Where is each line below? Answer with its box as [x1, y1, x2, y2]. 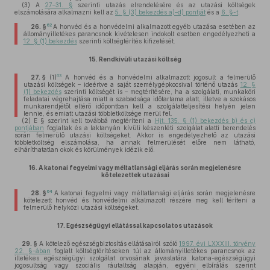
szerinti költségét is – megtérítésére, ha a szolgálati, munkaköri [61, 88, 256, 95]
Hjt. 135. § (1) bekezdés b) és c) [154, 117, 256, 124]
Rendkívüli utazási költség [98, 55, 181, 63]
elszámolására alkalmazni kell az [14, 8, 115, 16]
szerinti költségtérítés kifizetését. [77, 37, 175, 45]
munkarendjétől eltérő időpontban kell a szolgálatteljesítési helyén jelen [23, 102, 256, 110]
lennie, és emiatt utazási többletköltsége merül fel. [23, 110, 172, 117]
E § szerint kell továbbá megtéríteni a [31, 117, 155, 124]
